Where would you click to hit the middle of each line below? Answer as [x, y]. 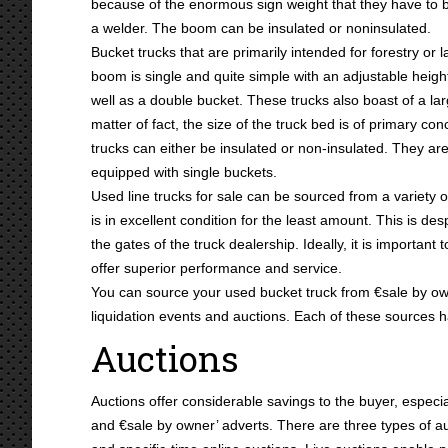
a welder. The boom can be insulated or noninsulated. [261, 28]
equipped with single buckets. [184, 172]
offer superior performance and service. [216, 268]
